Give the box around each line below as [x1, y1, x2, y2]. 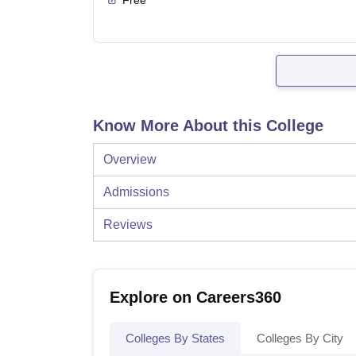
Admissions [103, 184, 169, 199]
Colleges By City [257, 331, 343, 345]
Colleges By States [126, 331, 225, 345]
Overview [103, 152, 157, 166]
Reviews [103, 217, 153, 231]
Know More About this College [93, 116, 323, 134]
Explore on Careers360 [110, 288, 281, 306]
